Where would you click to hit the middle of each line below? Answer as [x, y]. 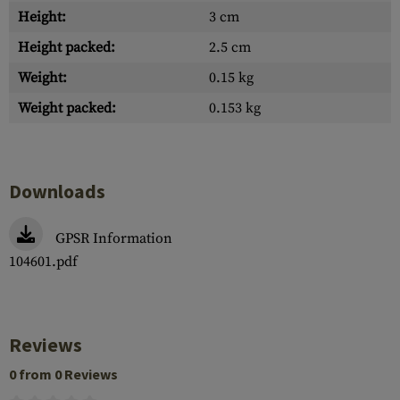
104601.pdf [43, 262]
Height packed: [67, 47]
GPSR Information [114, 238]
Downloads [57, 192]
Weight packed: [67, 108]
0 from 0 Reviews [63, 374]
